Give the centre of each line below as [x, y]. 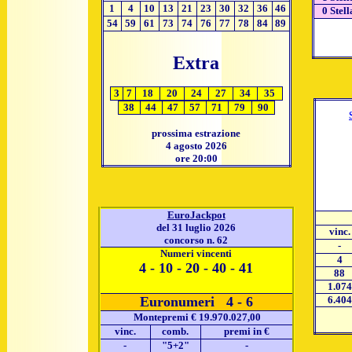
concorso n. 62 [196, 240]
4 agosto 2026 [196, 146]
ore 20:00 [196, 158]
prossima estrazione [196, 133]
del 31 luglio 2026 [196, 227]
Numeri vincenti [196, 253]
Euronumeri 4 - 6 [196, 302]
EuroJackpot [196, 215]
